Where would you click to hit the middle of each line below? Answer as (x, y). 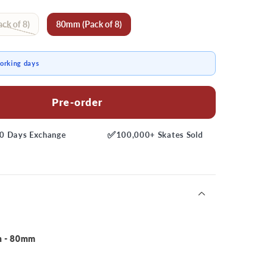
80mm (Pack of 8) (89, 24)
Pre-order (77, 102)
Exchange (47, 135)
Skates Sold (179, 135)
